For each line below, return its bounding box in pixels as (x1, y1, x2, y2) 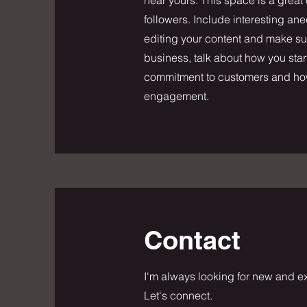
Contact (144, 223, 241, 256)
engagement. (144, 88, 209, 103)
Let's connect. (144, 288, 212, 302)
